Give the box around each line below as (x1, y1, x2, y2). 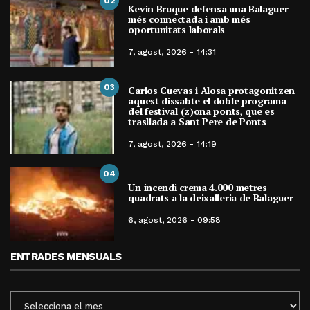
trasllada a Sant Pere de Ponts (128, 114, 266, 128)
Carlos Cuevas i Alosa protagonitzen (128, 83, 295, 97)
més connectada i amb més (128, 12, 250, 26)
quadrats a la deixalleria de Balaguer (128, 190, 293, 204)
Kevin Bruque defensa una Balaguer (128, 1, 289, 15)
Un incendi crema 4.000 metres (128, 180, 267, 194)
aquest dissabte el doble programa (128, 93, 286, 107)
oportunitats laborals (128, 22, 226, 36)
